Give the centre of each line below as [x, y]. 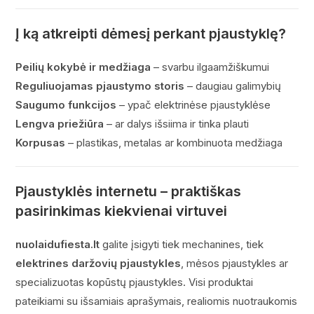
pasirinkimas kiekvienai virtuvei [122, 211]
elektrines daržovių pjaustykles [98, 263]
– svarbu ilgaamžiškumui [210, 67]
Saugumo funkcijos [66, 105]
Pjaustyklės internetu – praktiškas [129, 191]
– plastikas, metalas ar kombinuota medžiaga [174, 143]
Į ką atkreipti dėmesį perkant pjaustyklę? [151, 34]
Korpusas [41, 143]
